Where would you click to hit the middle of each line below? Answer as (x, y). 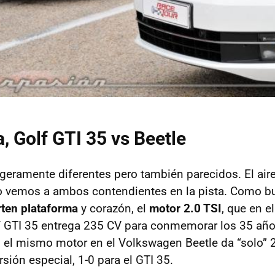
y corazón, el (114, 209)
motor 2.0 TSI (185, 209)
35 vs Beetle (134, 139)
